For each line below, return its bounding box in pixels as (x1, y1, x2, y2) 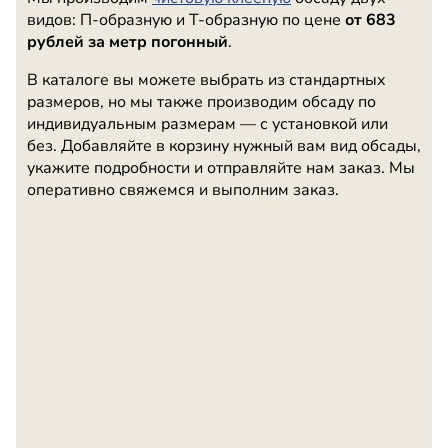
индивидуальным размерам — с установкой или (27, 112, 388, 135)
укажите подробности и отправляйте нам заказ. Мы (27, 156, 415, 179)
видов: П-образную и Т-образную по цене (27, 8, 345, 31)
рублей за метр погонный (27, 30, 228, 53)
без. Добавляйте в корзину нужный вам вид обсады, (27, 134, 421, 157)
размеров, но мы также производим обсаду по (27, 90, 376, 113)
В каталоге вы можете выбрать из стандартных (27, 68, 386, 91)
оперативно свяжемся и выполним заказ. (27, 178, 339, 201)
